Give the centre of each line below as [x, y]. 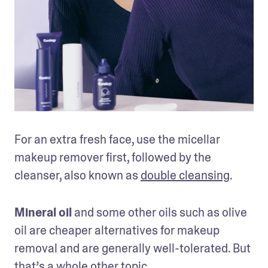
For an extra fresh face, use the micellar [117, 140]
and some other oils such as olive [159, 213]
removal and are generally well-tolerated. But [133, 249]
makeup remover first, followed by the [113, 158]
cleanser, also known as [77, 176]
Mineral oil [43, 213]
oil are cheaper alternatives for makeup [117, 231]
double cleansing [185, 176]
